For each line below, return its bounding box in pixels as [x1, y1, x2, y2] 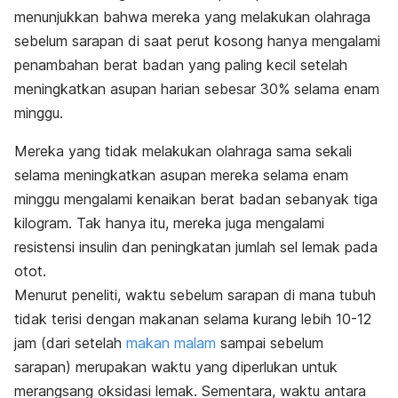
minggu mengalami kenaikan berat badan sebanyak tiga [14, 189, 378, 208]
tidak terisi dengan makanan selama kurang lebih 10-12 [14, 309, 371, 328]
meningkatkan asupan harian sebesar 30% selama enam [14, 79, 379, 98]
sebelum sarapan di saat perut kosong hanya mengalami [14, 31, 380, 50]
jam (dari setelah [14, 333, 126, 352]
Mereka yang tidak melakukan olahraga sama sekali [14, 141, 352, 160]
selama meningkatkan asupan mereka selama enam [14, 165, 348, 184]
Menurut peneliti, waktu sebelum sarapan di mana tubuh [14, 285, 376, 304]
